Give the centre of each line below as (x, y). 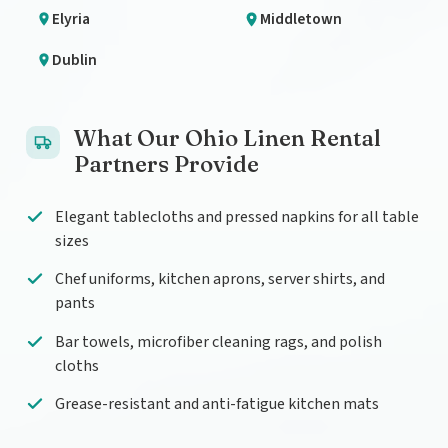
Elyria (71, 18)
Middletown (300, 18)
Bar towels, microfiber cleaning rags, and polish (218, 341)
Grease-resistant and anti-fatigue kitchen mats (216, 404)
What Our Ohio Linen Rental (227, 138)
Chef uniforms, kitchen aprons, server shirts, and (219, 279)
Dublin (75, 60)
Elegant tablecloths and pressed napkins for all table (236, 217)
